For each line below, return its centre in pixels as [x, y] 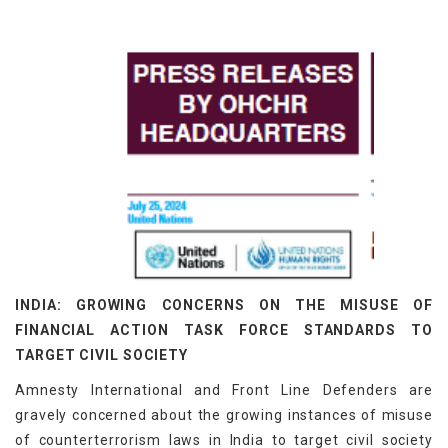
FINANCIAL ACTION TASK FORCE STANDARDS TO [224, 330]
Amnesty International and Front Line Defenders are [224, 390]
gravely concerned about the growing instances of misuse [224, 415]
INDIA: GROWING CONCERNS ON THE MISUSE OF [224, 305]
